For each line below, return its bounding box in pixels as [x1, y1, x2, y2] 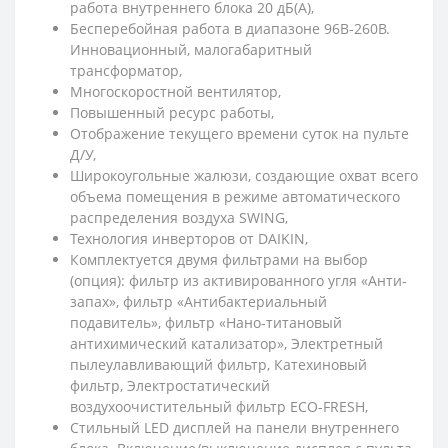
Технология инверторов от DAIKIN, [70, 229, 308, 249]
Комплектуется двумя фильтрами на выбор [70, 250, 368, 270]
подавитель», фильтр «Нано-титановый [70, 313, 342, 333]
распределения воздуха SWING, [70, 208, 288, 228]
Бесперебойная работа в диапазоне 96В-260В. [70, 19, 390, 39]
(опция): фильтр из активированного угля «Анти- [70, 271, 407, 291]
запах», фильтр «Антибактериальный [70, 292, 327, 312]
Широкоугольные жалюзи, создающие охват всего [70, 166, 418, 186]
